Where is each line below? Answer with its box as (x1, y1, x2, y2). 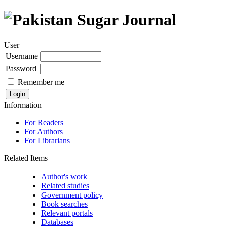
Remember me (18, 77, 64, 86)
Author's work (41, 172, 87, 181)
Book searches (41, 199, 88, 208)
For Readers (24, 118, 63, 127)
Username (6, 51, 38, 60)
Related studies (41, 181, 89, 190)
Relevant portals (41, 208, 93, 217)
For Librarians (24, 136, 70, 145)
